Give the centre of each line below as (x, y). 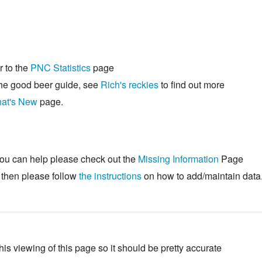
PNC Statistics (61, 68)
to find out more (192, 85)
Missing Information (178, 159)
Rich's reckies (130, 85)
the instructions (110, 176)
